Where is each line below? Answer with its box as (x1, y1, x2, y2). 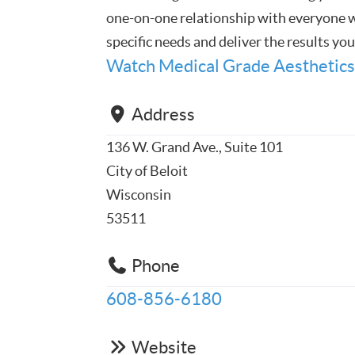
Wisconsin (106, 186, 172, 203)
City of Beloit (106, 162, 189, 179)
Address (131, 105, 195, 124)
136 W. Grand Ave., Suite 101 (106, 139, 284, 155)
